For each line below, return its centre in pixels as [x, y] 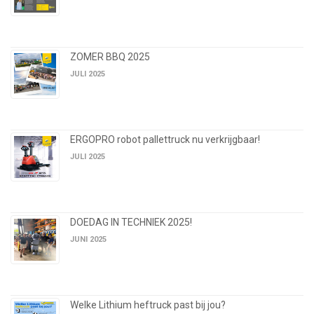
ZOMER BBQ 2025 [110, 57]
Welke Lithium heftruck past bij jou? [148, 305]
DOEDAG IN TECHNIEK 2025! [131, 223]
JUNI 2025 [88, 240]
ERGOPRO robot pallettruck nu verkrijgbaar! [165, 140]
